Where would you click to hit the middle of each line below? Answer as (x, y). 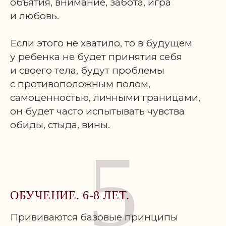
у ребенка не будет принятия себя (96, 57)
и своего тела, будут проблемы (87, 70)
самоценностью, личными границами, (105, 98)
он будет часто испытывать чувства (97, 111)
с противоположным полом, (80, 84)
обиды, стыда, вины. (60, 125)
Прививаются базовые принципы (94, 217)
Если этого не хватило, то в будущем (101, 43)
